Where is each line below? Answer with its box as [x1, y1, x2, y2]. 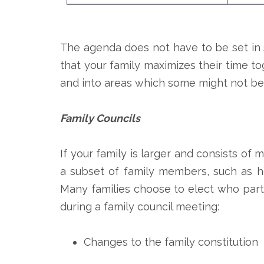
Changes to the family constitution [84, 235, 258, 248]
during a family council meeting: [60, 200, 219, 213]
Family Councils [60, 111, 143, 124]
